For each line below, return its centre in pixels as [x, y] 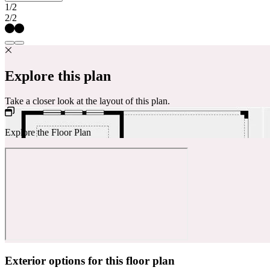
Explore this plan [58, 76]
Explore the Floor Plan [48, 133]
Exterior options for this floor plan [90, 261]
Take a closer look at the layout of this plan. [87, 101]
